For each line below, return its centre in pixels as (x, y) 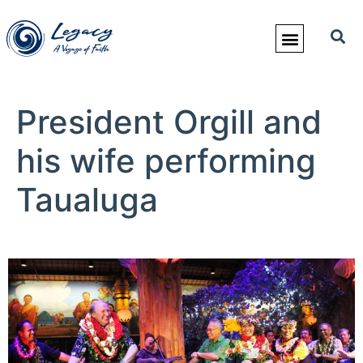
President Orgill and (169, 122)
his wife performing (166, 161)
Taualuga (87, 200)
